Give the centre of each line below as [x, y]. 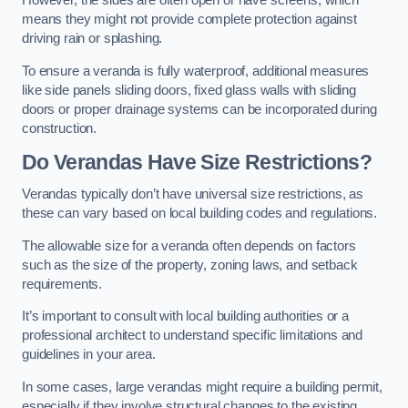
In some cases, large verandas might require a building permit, [202, 387]
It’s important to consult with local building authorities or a [185, 316]
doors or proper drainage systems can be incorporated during [199, 109]
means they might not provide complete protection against [189, 20]
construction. [60, 128]
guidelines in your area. [89, 355]
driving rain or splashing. [92, 39]
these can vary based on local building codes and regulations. [200, 214]
